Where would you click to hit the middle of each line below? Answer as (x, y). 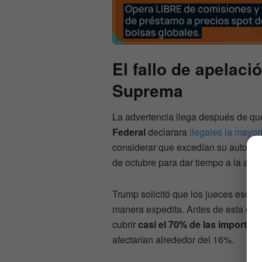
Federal (129, 132)
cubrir (125, 225)
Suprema (148, 91)
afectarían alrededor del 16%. (173, 240)
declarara (168, 132)
